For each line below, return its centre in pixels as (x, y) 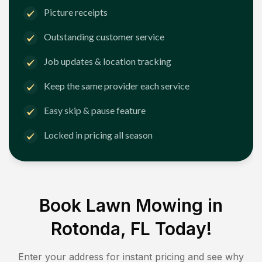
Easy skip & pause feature (95, 111)
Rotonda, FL (100, 228)
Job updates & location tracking (108, 61)
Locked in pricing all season (98, 135)
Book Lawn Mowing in (131, 205)
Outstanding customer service (104, 37)
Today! (181, 228)
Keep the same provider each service (117, 86)
